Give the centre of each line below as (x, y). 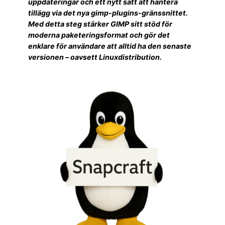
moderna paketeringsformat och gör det (99, 35)
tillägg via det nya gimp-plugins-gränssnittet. (108, 13)
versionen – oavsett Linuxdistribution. (95, 57)
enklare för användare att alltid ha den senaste (110, 46)
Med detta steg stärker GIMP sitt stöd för (100, 24)
